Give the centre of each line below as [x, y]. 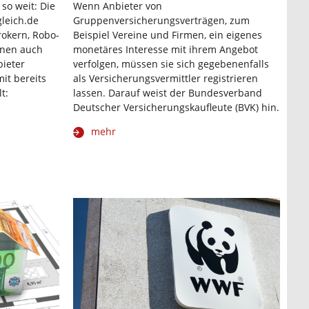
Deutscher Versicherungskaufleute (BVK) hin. [176, 108]
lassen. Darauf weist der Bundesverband [168, 93]
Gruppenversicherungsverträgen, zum [161, 21]
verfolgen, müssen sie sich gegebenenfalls [171, 64]
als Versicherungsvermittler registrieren [166, 79]
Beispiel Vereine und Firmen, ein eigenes [168, 35]
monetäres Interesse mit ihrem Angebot [166, 50]
